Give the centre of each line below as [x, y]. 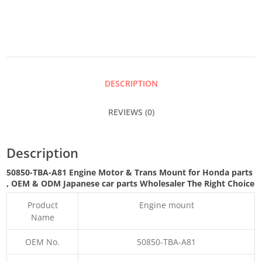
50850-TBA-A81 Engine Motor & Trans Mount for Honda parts [130, 173]
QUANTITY [21, 116]
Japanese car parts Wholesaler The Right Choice [159, 184]
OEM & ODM [37, 184]
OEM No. [43, 242]
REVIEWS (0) [131, 112]
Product [42, 205]
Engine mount [166, 205]
